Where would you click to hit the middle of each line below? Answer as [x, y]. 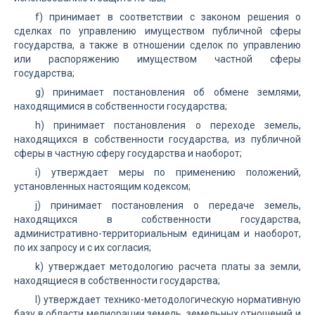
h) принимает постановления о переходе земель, [168, 125]
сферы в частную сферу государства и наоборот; [128, 153]
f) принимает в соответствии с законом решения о [168, 17]
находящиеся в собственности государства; [117, 281]
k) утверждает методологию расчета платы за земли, [168, 266]
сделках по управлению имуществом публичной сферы [157, 31]
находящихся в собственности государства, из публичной [157, 139]
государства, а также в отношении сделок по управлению [157, 45]
